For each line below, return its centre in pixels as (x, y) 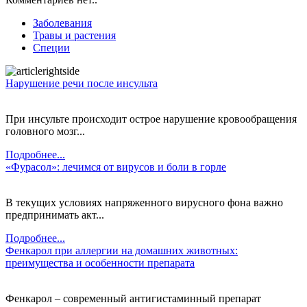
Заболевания (62, 23)
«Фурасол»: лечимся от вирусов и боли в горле (116, 167)
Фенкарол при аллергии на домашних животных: (122, 250)
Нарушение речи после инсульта (82, 83)
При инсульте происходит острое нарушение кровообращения (151, 119)
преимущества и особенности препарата (100, 262)
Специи (51, 47)
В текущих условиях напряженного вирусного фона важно (144, 202)
